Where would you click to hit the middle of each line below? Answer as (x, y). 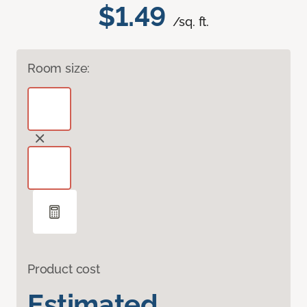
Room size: (59, 69)
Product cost (64, 269)
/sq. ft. (191, 22)
